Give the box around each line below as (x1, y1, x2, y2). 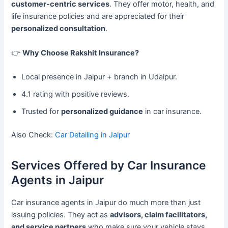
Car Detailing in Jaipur (55, 130, 130, 139)
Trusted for (21, 106, 62, 116)
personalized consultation (11, 24, 106, 34)
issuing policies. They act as (11, 210, 110, 219)
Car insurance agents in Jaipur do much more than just (11, 197, 201, 207)
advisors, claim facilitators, (110, 210, 208, 219)
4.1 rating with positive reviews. (21, 89, 130, 99)
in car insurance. (143, 106, 202, 116)
